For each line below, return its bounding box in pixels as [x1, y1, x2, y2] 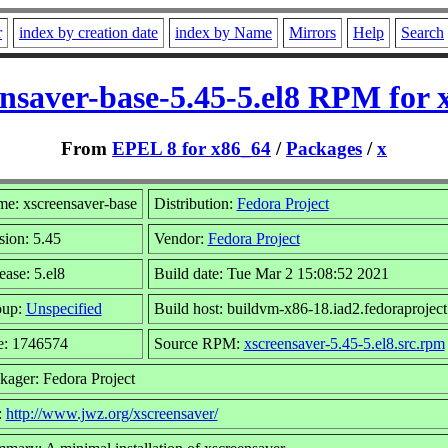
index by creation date [19, 24, 158, 41]
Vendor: [153, 229, 208, 247]
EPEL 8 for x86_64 [112, 137, 271, 159]
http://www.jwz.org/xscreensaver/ [5, 404, 218, 422]
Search [401, 24, 444, 41]
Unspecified [25, 299, 102, 317]
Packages [286, 137, 362, 159]
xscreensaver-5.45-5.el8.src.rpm [243, 334, 445, 352]
